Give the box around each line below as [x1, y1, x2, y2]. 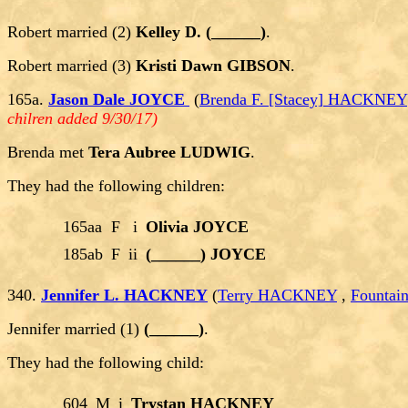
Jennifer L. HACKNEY [41, 286, 208, 305]
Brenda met [7, 143, 88, 162]
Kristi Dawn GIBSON [136, 56, 291, 76]
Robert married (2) [7, 23, 136, 42]
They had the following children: [7, 177, 225, 196]
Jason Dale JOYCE [48, 90, 189, 109]
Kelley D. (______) [136, 23, 266, 42]
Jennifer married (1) [7, 320, 144, 339]
